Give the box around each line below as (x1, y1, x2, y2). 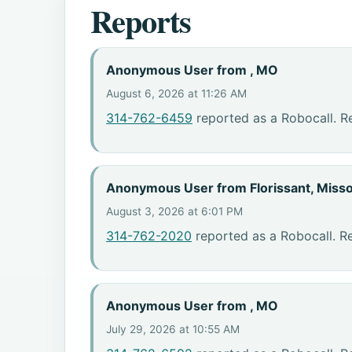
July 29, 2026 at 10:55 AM (106, 322, 240, 335)
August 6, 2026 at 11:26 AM (106, 86, 247, 100)
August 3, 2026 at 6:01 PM (106, 204, 243, 218)
